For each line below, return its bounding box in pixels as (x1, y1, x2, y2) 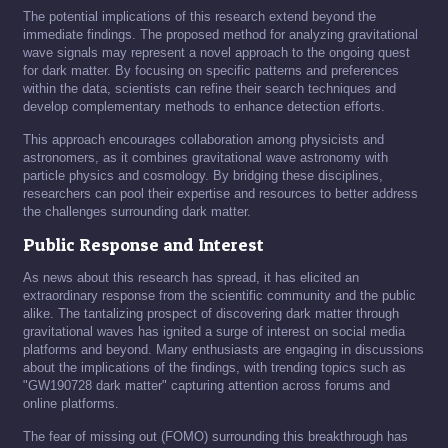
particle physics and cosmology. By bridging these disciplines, (23, 168, 383, 184)
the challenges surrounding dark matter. (23, 204, 251, 220)
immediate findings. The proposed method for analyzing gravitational (23, 27, 418, 43)
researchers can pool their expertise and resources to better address (23, 186, 418, 202)
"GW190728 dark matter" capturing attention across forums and (23, 378, 390, 394)
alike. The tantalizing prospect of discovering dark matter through (23, 306, 399, 322)
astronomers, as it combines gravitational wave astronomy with (23, 150, 388, 166)
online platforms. (23, 396, 119, 412)
